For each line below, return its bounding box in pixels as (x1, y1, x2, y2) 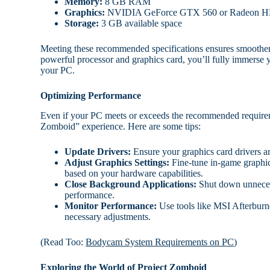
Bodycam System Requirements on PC (86, 236, 234, 247)
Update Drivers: (64, 146, 131, 157)
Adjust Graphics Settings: (64, 157, 170, 168)
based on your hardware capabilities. (64, 168, 204, 178)
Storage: (64, 18, 99, 29)
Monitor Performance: (64, 200, 157, 211)
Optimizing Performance (40, 90, 142, 101)
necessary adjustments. (64, 211, 151, 222)
